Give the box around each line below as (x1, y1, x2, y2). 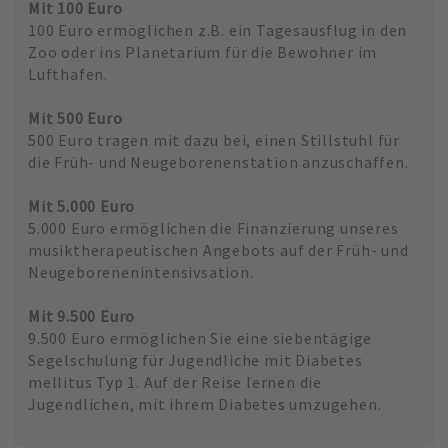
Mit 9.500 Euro (27, 305, 136, 326)
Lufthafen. (27, 63, 108, 84)
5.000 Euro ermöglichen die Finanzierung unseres (27, 217, 399, 238)
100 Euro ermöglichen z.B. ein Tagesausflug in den (27, 19, 408, 40)
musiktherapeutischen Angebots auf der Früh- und (27, 239, 409, 260)
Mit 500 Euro (27, 107, 123, 128)
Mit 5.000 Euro (27, 195, 136, 216)
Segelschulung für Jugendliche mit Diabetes (27, 349, 363, 370)
